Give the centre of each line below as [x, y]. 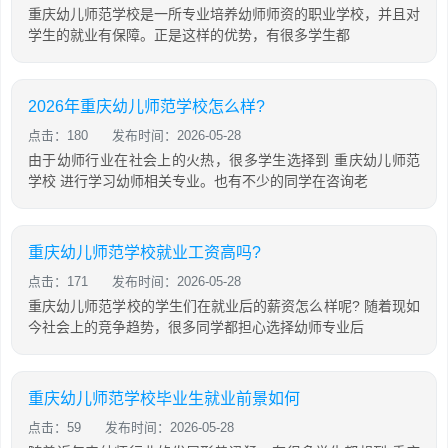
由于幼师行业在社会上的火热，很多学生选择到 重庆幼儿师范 [224, 160]
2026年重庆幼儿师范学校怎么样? [146, 106]
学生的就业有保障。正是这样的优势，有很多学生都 [189, 35]
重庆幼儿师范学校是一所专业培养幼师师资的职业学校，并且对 [224, 14]
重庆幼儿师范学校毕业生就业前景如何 [164, 398]
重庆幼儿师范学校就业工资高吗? [144, 252]
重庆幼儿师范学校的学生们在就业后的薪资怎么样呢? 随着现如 [224, 306]
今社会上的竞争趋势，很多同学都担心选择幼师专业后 [196, 327]
